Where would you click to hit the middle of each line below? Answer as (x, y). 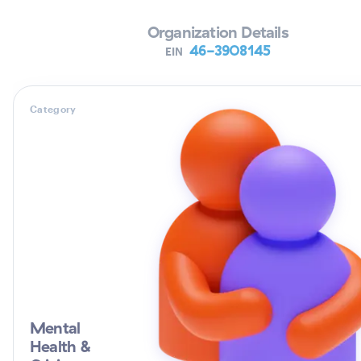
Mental (55, 328)
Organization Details (218, 32)
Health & (61, 346)
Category (53, 109)
